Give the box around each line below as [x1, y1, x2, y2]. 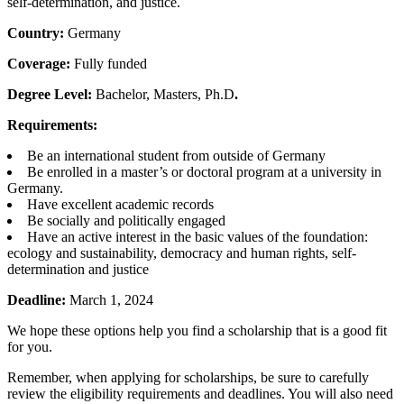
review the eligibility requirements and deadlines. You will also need [7, 386, 393, 401]
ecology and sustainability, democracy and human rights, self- [7, 245, 356, 261]
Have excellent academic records [27, 197, 214, 212]
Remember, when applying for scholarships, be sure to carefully [7, 370, 369, 385]
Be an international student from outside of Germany [27, 148, 326, 163]
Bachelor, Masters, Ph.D [96, 87, 234, 102]
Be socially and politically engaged [27, 213, 225, 228]
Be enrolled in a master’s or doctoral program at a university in [27, 164, 381, 179]
